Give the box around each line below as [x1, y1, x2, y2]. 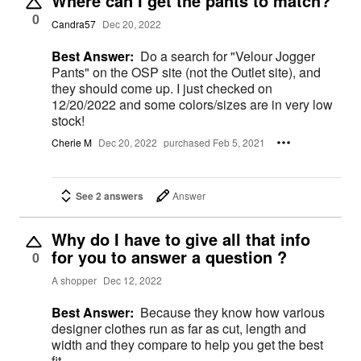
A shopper [52, 273, 97, 288]
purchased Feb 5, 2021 [164, 135, 265, 150]
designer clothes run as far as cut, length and [52, 318, 306, 338]
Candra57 [52, 17, 96, 31]
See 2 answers [76, 188, 143, 203]
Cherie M [52, 135, 92, 150]
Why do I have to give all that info [52, 226, 310, 251]
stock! [52, 111, 85, 131]
